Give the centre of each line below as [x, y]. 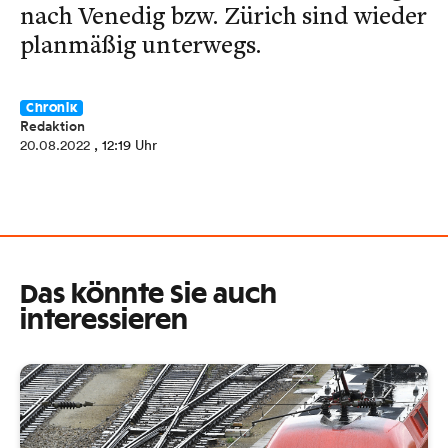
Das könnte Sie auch [148, 295]
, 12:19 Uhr [125, 145]
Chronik [52, 108]
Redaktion [52, 126]
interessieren [104, 321]
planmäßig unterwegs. [140, 43]
